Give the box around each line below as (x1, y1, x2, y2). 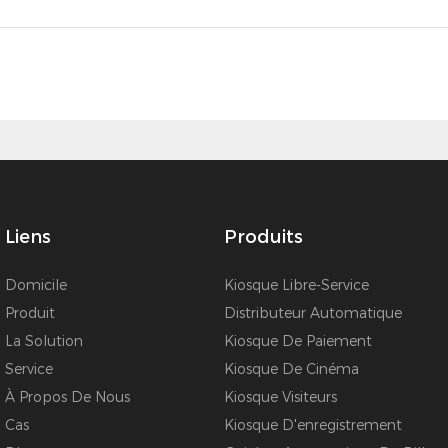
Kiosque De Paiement (224, 332, 372, 351)
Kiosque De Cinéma (224, 360, 359, 379)
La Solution (5, 332, 83, 351)
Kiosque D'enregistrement (224, 416, 402, 435)
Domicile (5, 276, 67, 295)
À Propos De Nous (5, 388, 130, 407)
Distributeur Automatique (224, 304, 402, 323)
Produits (224, 226, 303, 249)
